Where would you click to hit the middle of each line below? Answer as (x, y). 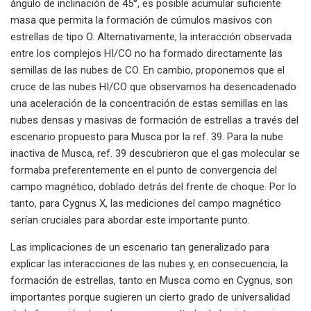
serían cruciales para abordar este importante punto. (130, 220)
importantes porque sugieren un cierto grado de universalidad (150, 297)
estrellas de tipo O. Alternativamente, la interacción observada (151, 36)
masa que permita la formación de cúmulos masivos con (141, 20)
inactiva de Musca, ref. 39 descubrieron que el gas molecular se (155, 153)
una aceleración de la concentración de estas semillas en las (149, 103)
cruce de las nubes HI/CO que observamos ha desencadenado (153, 86)
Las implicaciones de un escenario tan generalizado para (140, 247)
